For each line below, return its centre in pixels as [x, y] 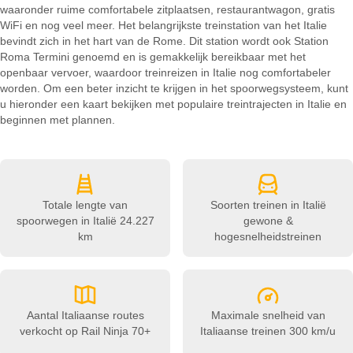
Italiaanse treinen [243, 331]
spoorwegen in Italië [66, 221]
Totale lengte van [85, 205]
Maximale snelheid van [268, 315]
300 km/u [311, 331]
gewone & [268, 221]
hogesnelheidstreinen [268, 236]
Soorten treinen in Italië [268, 205]
